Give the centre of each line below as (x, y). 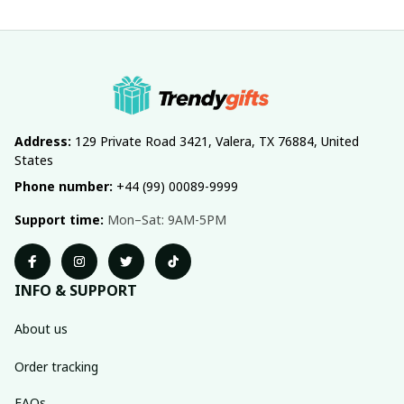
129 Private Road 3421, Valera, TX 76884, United (215, 141)
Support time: (59, 220)
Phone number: (64, 186)
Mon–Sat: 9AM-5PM (165, 220)
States (34, 160)
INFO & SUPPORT (76, 290)
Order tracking (56, 366)
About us (41, 328)
